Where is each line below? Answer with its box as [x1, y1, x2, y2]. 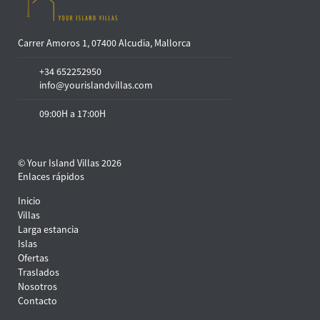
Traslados [18, 266, 59, 279]
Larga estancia [18, 223, 79, 236]
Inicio [18, 194, 41, 208]
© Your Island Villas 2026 [18, 156, 121, 170]
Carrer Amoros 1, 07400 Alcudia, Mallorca [18, 36, 191, 50]
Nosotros [18, 280, 57, 294]
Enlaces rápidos [18, 170, 84, 184]
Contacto [18, 294, 57, 308]
